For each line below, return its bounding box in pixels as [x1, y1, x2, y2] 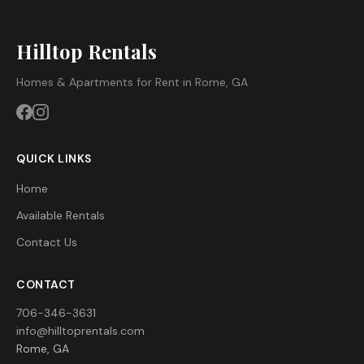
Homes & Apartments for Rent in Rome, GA [16, 75, 248, 90]
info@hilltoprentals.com [16, 323, 145, 339]
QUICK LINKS [16, 151, 92, 167]
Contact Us [16, 235, 77, 250]
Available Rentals [16, 208, 105, 223]
